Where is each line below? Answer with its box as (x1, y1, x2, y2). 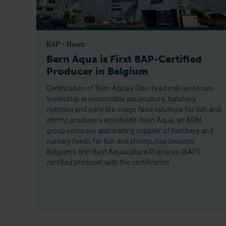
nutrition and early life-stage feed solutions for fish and (46, 105, 221, 114)
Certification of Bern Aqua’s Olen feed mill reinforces (46, 84, 213, 92)
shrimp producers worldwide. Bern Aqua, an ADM (46, 116, 202, 124)
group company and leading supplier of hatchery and (46, 127, 213, 135)
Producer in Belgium (46, 65, 148, 77)
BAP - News (46, 40, 85, 48)
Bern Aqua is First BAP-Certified (46, 53, 202, 65)
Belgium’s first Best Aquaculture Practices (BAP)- (46, 148, 202, 156)
